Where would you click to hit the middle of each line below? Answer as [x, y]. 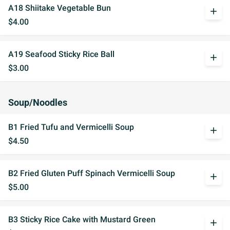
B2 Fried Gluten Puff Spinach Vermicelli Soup [92, 173]
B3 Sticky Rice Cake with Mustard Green [82, 219]
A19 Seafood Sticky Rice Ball [61, 54]
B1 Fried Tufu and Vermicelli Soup [71, 127]
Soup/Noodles [38, 103]
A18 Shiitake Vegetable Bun [60, 8]
